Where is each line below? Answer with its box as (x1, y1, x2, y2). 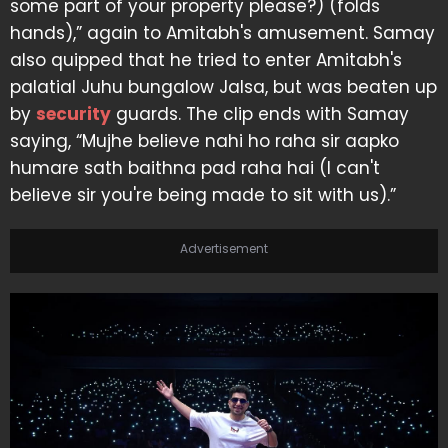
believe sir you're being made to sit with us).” (10, 183, 396, 207)
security (36, 102, 111, 126)
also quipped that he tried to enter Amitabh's (10, 48, 402, 72)
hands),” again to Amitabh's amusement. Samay (10, 21, 435, 45)
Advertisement (180, 240, 268, 257)
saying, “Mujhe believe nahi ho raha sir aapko (10, 129, 399, 153)
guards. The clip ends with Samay (111, 102, 409, 126)
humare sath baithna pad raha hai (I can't (10, 156, 380, 180)
